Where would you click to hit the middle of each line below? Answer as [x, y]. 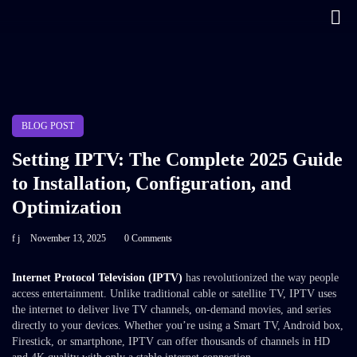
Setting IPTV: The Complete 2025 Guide [177, 159]
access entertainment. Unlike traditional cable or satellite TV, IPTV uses [174, 294]
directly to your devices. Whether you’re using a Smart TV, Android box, [178, 326]
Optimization [67, 207]
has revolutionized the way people [261, 278]
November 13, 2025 [68, 238]
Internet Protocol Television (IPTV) [97, 278]
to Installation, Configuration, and [151, 183]
